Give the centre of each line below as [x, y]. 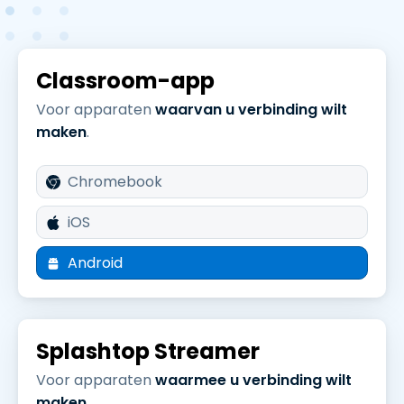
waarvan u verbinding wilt [251, 110]
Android [95, 263]
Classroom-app [125, 81]
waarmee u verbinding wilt [253, 380]
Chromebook [115, 182]
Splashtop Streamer [148, 351]
